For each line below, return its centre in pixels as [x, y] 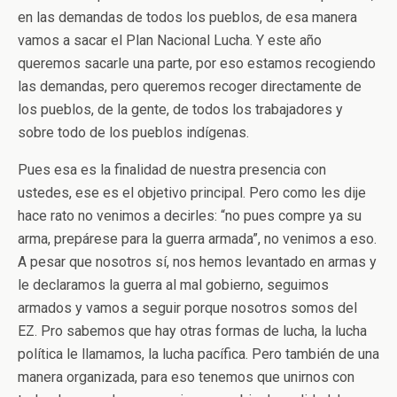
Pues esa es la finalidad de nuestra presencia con [172, 170]
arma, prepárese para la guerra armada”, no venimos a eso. [197, 239]
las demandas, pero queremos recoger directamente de [190, 86]
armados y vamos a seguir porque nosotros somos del [187, 308]
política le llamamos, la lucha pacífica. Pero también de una [198, 354]
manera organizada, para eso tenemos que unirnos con [186, 377]
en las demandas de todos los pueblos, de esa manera [187, 17]
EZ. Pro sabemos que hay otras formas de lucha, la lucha [192, 331]
